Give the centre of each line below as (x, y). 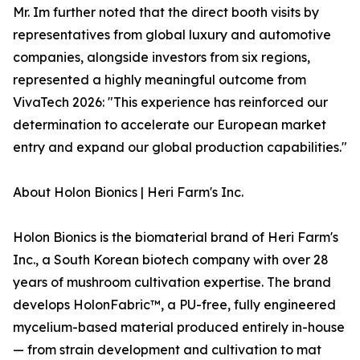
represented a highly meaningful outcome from (160, 80)
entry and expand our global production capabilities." (180, 147)
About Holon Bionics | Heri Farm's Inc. (128, 192)
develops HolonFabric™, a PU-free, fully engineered (174, 305)
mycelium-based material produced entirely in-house (179, 327)
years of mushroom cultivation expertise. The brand (172, 282)
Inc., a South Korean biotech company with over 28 (171, 260)
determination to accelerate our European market (170, 125)
